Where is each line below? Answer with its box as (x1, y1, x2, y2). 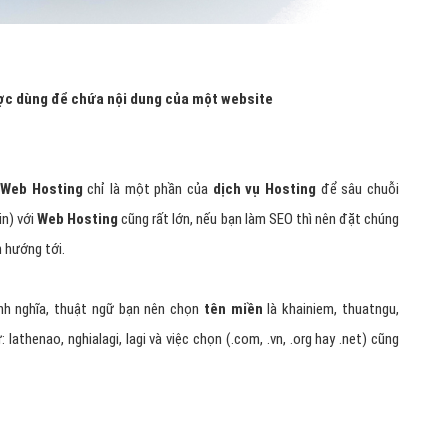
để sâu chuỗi (316, 180, 400, 199)
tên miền (199, 300, 263, 319)
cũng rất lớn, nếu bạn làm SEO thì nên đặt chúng (118, 210, 400, 229)
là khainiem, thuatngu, (262, 300, 400, 319)
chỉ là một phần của (82, 180, 208, 199)
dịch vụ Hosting (207, 180, 316, 199)
